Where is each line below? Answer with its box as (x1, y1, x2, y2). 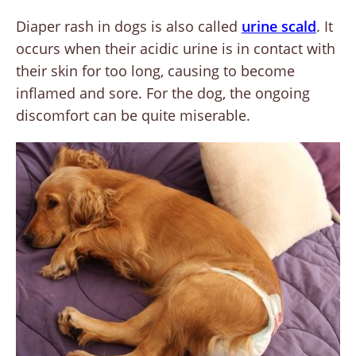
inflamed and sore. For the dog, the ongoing (16, 83, 310, 103)
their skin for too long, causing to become (16, 61, 295, 81)
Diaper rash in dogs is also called (16, 17, 242, 37)
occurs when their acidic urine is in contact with (16, 39, 335, 59)
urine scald (242, 17, 316, 37)
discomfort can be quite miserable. (16, 106, 250, 126)
